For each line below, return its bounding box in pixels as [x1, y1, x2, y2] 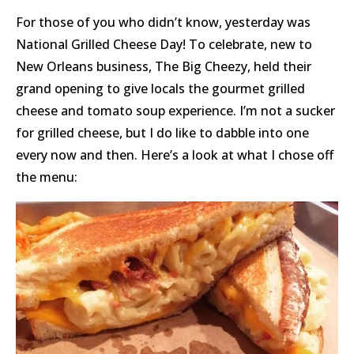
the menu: [16, 168, 77, 186]
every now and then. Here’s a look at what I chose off [16, 146, 333, 164]
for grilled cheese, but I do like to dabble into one [16, 124, 309, 142]
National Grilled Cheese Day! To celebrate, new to [16, 36, 312, 54]
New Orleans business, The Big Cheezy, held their [16, 58, 311, 76]
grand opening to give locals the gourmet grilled [16, 80, 305, 98]
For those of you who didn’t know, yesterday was [16, 13, 311, 32]
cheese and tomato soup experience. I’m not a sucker [16, 102, 335, 120]
